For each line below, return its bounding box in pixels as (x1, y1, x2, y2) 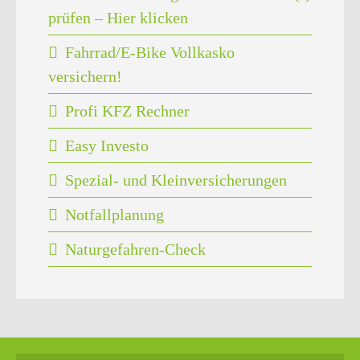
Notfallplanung (65, 206, 165, 224)
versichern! (48, 67, 122, 86)
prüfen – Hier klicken (48, 9, 188, 27)
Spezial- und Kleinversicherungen (65, 171, 288, 190)
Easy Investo (65, 137, 149, 155)
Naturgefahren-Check (65, 240, 207, 259)
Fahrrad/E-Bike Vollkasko (65, 43, 235, 62)
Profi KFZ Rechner (65, 102, 190, 121)
